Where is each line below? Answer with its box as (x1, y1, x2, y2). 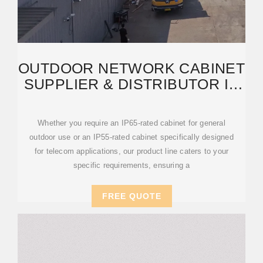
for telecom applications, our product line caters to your (34, 147, 229, 156)
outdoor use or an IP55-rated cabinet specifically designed (29, 133, 234, 141)
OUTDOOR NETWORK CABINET (18, 60, 245, 76)
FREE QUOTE (102, 191, 161, 201)
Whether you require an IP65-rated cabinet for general (38, 119, 225, 127)
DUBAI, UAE (88, 92, 175, 108)
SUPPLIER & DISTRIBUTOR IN (23, 76, 240, 92)
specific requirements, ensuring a (73, 161, 190, 170)
